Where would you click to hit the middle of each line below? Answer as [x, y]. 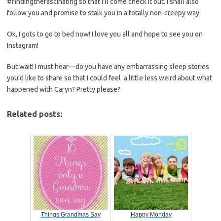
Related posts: [35, 114]
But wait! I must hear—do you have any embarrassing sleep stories [108, 67]
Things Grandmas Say [71, 215]
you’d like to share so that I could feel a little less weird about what [110, 78]
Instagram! [23, 46]
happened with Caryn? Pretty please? [64, 90]
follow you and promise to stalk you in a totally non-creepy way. [104, 13]
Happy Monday [151, 215]
